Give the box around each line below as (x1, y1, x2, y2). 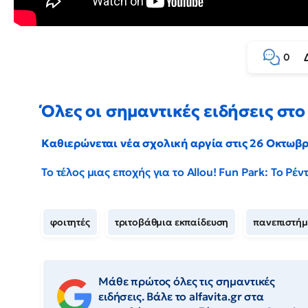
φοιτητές (50, 215, 90, 228)
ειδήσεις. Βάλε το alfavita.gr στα (98, 289, 264, 303)
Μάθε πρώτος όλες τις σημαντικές (98, 274, 276, 288)
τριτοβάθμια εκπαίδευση (114, 215, 229, 228)
